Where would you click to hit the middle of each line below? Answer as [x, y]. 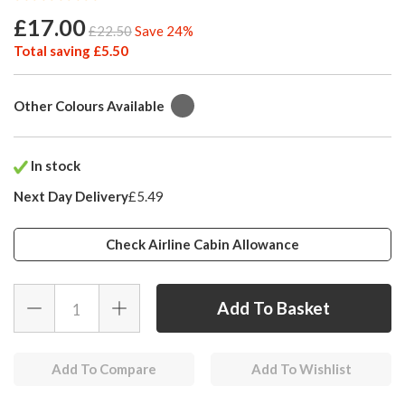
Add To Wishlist [301, 369]
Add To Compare [104, 369]
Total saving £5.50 [71, 51]
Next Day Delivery [71, 197]
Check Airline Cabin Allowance [202, 245]
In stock [54, 166]
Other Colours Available [89, 106]
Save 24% [164, 31]
